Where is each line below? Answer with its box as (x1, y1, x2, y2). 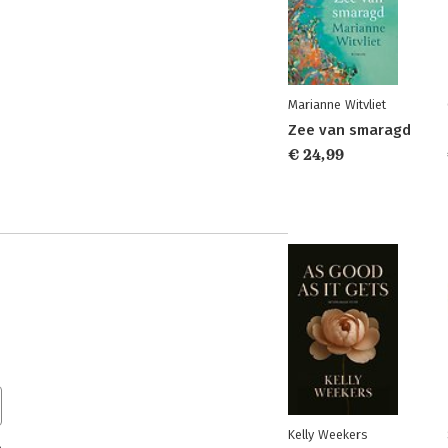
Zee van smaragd (288, 121, 411, 139)
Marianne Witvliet (288, 97, 386, 112)
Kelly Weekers (288, 427, 367, 442)
